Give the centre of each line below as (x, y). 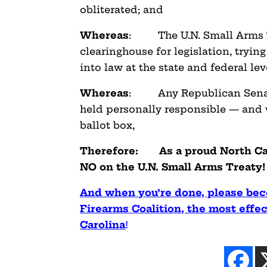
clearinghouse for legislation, (158, 51)
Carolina (103, 224)
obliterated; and (122, 9)
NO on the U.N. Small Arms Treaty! (173, 167)
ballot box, (108, 125)
